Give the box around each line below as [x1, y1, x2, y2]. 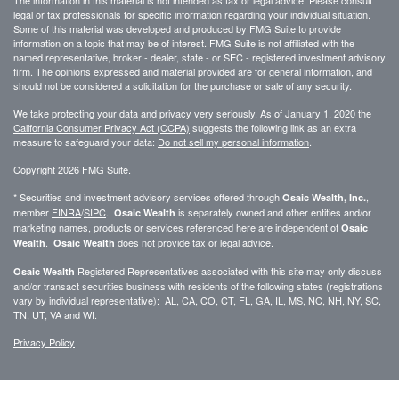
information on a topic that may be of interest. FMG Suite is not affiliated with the [13, 36, 354, 50]
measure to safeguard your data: [13, 134, 158, 149]
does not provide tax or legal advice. [115, 235, 273, 249]
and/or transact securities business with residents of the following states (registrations [13, 279, 383, 293]
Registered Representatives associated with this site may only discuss [75, 264, 382, 278]
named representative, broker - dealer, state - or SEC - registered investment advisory [13, 50, 386, 64]
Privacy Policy [13, 335, 75, 349]
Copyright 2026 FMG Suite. [13, 162, 131, 176]
